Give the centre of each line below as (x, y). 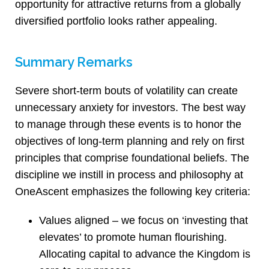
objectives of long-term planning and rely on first (130, 141)
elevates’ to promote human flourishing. (133, 237)
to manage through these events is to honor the (128, 125)
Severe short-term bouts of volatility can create (126, 91)
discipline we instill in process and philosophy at (129, 175)
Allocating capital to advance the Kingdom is (145, 254)
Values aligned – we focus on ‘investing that (144, 221)
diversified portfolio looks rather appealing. (116, 21)
